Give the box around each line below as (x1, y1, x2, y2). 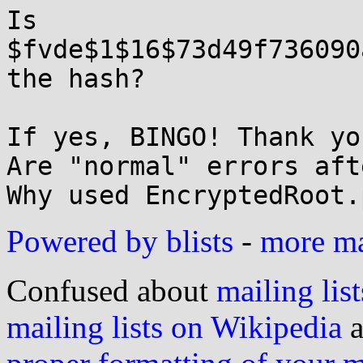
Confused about (6, 273, 216, 308)
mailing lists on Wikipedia (6, 310, 342, 344)
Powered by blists (6, 224, 233, 258)
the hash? (6, 64, 145, 93)
